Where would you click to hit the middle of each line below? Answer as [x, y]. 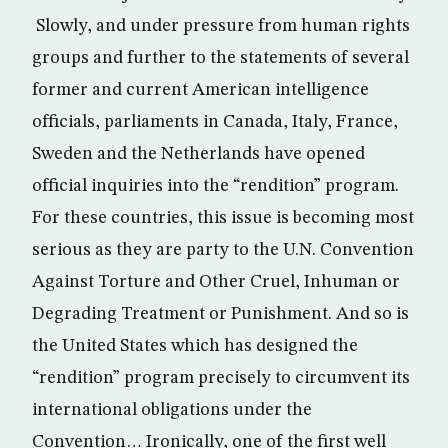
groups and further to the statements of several [220, 58]
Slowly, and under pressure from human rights [221, 26]
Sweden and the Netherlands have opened [198, 154]
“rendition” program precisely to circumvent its [221, 378]
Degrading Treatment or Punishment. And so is [220, 314]
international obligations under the [172, 410]
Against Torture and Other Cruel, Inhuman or [216, 282]
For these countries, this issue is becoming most [223, 218]
